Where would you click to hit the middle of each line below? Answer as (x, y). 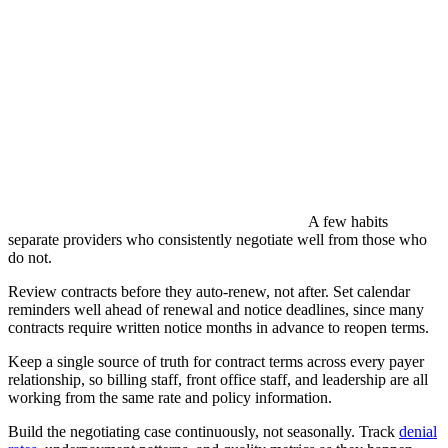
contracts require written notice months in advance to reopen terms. (218, 328)
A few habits (348, 222)
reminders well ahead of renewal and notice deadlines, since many (216, 310)
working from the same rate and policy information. (170, 398)
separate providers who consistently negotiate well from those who (217, 240)
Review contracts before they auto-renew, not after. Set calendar (209, 292)
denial (418, 432)
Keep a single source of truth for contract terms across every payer (216, 362)
